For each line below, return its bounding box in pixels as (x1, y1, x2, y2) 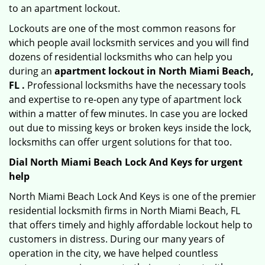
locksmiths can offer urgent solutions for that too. (9, 135, 232, 148)
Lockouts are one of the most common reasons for (9, 22, 236, 35)
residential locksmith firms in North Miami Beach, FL (9, 204, 240, 217)
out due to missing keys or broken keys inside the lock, (9, 121, 251, 134)
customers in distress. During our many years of (9, 232, 224, 245)
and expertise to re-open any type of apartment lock (9, 93, 241, 106)
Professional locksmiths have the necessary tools (25, 79, 246, 92)
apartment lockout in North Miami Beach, (54, 64, 254, 77)
